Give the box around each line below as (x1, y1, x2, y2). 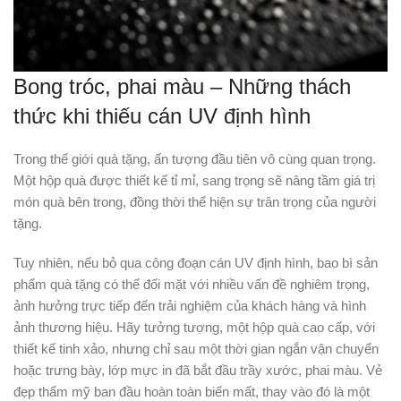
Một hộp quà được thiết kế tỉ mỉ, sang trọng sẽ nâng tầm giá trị (13, 173, 375, 188)
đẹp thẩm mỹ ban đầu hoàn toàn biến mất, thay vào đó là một (13, 384, 370, 399)
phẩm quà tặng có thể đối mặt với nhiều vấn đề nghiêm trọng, (13, 277, 370, 292)
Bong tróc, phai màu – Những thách (13, 74, 351, 98)
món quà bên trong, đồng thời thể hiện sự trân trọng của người (13, 194, 376, 209)
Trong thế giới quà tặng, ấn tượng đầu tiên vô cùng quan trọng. (13, 151, 376, 166)
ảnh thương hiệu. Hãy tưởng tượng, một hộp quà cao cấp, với (13, 320, 375, 335)
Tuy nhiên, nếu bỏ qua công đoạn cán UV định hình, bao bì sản (13, 255, 378, 270)
